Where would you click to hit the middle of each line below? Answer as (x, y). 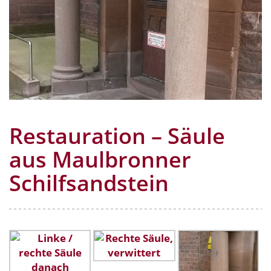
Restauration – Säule (117, 135)
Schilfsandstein (89, 183)
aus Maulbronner (100, 159)
